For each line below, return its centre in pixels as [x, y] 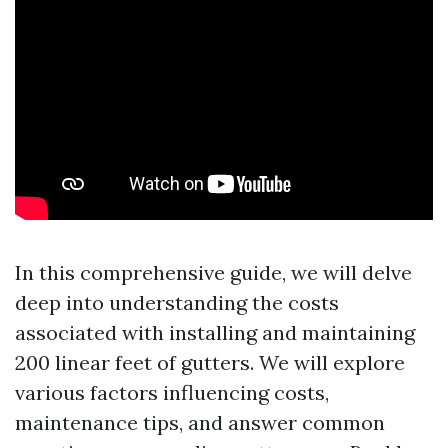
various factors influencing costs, [172, 392]
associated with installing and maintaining [215, 332]
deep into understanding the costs [177, 302]
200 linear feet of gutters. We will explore [210, 362]
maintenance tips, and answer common [200, 422]
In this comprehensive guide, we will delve [213, 272]
